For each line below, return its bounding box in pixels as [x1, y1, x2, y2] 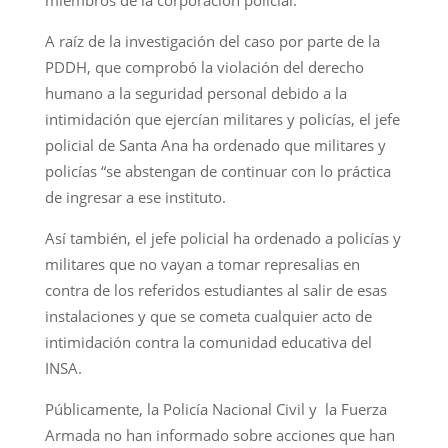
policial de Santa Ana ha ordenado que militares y [44, 134, 386, 155]
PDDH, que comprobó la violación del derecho [44, 56, 364, 77]
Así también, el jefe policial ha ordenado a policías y [44, 227, 401, 248]
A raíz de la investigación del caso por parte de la [44, 30, 380, 51]
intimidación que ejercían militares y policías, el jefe [44, 108, 400, 129]
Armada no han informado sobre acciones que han [44, 424, 395, 445]
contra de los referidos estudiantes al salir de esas [44, 279, 387, 300]
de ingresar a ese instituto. [44, 186, 226, 207]
